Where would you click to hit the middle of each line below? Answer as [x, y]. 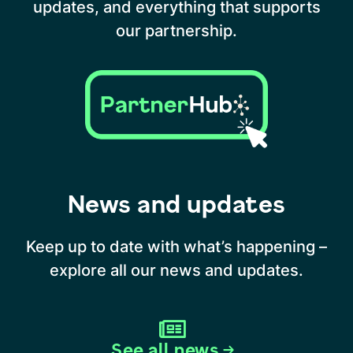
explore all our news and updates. [176, 270]
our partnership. [176, 30]
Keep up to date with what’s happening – [176, 246]
